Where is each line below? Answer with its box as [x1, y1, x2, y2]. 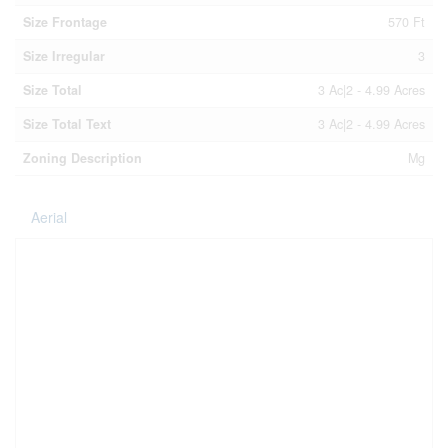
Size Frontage [23, 13, 107, 31]
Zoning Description [23, 149, 142, 167]
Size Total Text [23, 115, 111, 133]
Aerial [31, 207, 67, 227]
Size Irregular [23, 47, 105, 65]
